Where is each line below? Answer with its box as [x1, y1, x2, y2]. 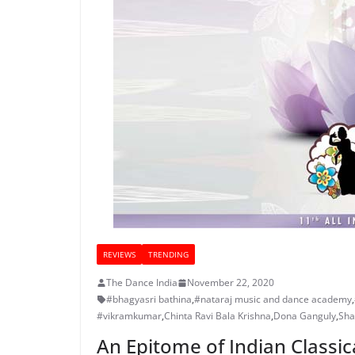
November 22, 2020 [187, 276, 274, 289]
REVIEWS [103, 249, 136, 260]
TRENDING [148, 249, 189, 260]
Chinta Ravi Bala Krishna [164, 309, 271, 323]
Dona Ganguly [273, 309, 336, 323]
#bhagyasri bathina [106, 292, 192, 306]
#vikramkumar [97, 309, 162, 323]
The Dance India [106, 276, 177, 289]
